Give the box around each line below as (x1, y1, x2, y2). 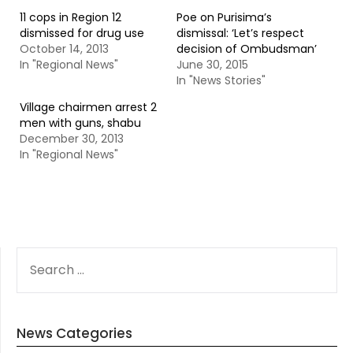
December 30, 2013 (20, 131, 124, 147)
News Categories (17, 324, 132, 343)
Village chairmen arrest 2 (20, 99, 157, 115)
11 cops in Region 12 (20, 9, 121, 25)
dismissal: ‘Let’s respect (176, 25, 304, 41)
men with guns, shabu (20, 115, 141, 131)
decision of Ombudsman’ (176, 41, 317, 57)
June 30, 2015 (176, 57, 248, 72)
